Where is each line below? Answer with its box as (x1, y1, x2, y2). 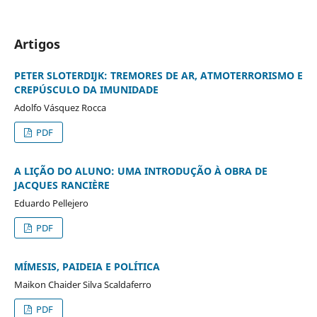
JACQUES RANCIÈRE (13, 178, 110, 192)
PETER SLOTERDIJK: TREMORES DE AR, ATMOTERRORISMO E (13, 69, 303, 82)
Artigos (13, 35, 60, 52)
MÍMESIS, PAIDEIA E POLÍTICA (13, 259, 160, 273)
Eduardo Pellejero (13, 196, 88, 209)
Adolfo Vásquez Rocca (13, 100, 106, 114)
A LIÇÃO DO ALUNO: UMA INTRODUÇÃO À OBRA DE (13, 163, 267, 178)
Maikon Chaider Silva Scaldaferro (13, 277, 151, 291)
